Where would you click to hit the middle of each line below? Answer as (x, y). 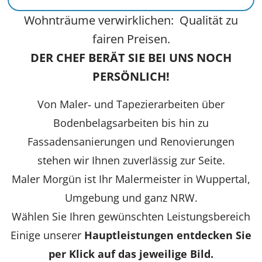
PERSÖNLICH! (131, 77)
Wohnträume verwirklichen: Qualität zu (131, 20)
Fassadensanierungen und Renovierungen (131, 141)
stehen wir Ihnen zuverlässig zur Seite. (131, 160)
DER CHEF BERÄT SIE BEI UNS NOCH (131, 58)
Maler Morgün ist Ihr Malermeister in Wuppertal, (131, 179)
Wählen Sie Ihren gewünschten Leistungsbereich (131, 216)
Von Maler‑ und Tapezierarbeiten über (131, 104)
